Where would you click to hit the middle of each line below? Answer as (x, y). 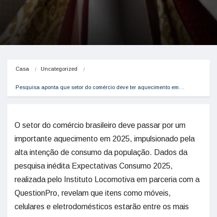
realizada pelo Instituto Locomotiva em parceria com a (107, 179)
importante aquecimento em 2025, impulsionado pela (105, 139)
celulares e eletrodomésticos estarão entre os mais (102, 207)
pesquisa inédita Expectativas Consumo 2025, (94, 166)
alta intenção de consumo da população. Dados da (101, 152)
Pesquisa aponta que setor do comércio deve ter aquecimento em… (100, 87)
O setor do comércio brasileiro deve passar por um (100, 125)
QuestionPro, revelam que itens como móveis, (93, 193)
